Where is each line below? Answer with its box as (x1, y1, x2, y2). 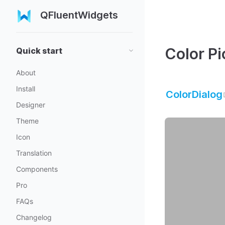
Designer (16, 100, 45, 109)
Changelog (16, 213, 52, 221)
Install (16, 84, 35, 93)
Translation (16, 149, 52, 157)
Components (16, 165, 58, 173)
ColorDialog (166, 88, 222, 100)
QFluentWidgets (40, 9, 118, 21)
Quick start (16, 46, 62, 56)
